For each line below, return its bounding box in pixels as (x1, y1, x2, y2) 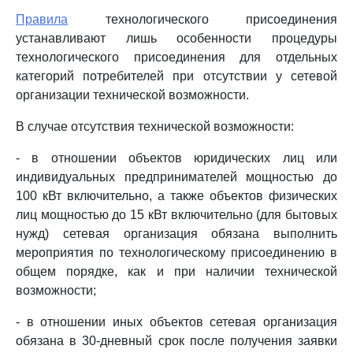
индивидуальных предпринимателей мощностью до (16, 170, 337, 184)
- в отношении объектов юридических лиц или (16, 151, 337, 165)
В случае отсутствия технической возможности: (16, 120, 294, 133)
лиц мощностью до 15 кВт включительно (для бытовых (16, 208, 337, 221)
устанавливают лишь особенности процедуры (16, 32, 337, 45)
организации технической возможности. (16, 88, 249, 102)
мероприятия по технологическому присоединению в (16, 246, 337, 259)
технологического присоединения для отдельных (16, 50, 337, 64)
